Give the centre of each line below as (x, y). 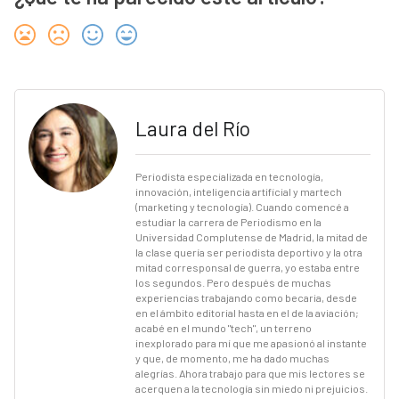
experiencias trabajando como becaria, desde (246, 298)
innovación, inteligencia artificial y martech (238, 192)
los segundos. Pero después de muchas (233, 283)
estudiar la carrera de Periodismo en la (228, 222)
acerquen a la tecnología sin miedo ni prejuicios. (251, 389)
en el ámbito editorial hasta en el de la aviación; (247, 313)
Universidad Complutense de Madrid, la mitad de (251, 237)
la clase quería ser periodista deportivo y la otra (248, 252)
